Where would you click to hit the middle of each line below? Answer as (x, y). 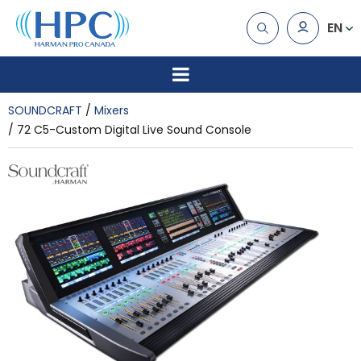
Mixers (112, 110)
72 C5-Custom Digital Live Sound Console (134, 129)
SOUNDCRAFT (45, 110)
